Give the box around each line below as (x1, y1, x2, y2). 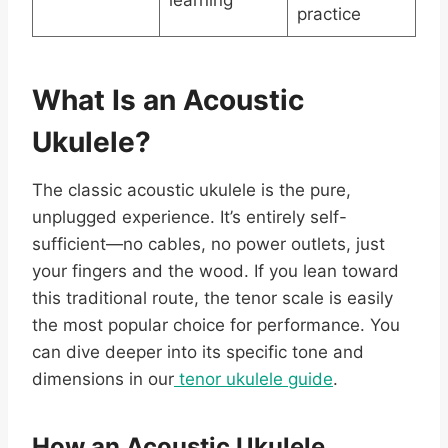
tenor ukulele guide (174, 369, 333, 390)
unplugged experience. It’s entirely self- (32, 207, 347, 228)
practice (296, 4, 361, 25)
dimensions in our (32, 369, 174, 390)
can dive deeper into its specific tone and (32, 342, 364, 363)
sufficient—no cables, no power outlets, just (32, 234, 385, 255)
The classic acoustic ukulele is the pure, (32, 180, 351, 201)
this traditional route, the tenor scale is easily (32, 288, 393, 309)
